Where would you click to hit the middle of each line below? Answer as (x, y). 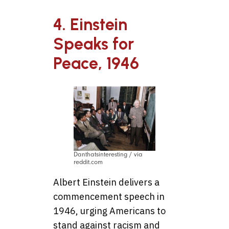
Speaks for (94, 44)
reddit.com (88, 162)
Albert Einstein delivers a (106, 182)
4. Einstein (90, 24)
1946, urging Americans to (109, 211)
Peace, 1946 (96, 63)
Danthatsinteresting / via (108, 154)
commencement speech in (109, 196)
